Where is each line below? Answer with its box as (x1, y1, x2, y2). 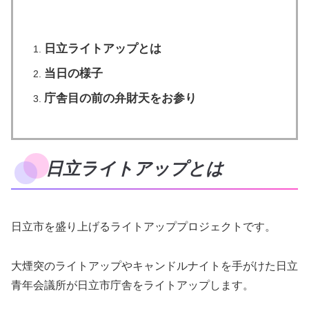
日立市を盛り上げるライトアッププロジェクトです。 (11, 221, 276, 233)
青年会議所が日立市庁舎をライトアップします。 (11, 279, 254, 292)
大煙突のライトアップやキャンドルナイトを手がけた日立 (11, 260, 298, 272)
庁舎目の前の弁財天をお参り (43, 91, 197, 105)
